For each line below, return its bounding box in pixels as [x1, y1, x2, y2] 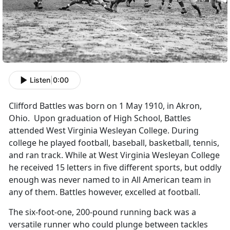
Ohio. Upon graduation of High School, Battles [9, 112, 191, 124]
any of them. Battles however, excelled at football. [9, 186, 200, 198]
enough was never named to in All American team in [9, 174, 211, 185]
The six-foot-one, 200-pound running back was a [9, 206, 196, 218]
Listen [30, 75, 50, 85]
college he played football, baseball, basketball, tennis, [9, 137, 219, 148]
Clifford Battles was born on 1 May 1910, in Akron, [9, 100, 202, 111]
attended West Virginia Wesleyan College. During [9, 124, 199, 136]
